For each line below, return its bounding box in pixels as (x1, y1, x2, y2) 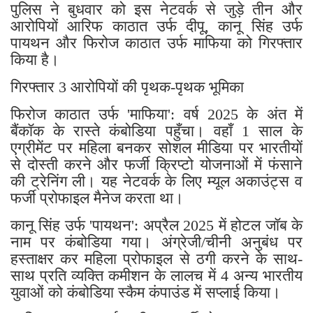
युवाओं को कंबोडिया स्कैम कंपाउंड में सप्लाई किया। (10, 284, 281, 302)
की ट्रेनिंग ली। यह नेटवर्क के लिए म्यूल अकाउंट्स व (10, 173, 303, 191)
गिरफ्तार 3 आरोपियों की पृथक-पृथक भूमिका (10, 78, 244, 96)
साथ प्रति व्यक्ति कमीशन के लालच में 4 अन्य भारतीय (10, 267, 303, 285)
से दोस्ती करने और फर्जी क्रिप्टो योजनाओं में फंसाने (10, 156, 303, 174)
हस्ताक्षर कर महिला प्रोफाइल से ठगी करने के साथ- (10, 250, 303, 268)
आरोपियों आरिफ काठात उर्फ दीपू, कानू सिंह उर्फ (10, 17, 303, 36)
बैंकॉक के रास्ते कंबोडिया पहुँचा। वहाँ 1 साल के (10, 122, 303, 140)
